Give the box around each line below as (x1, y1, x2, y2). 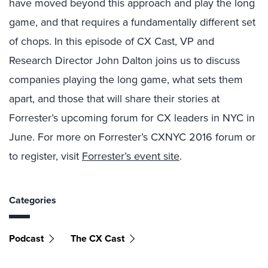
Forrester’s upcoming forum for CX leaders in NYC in (9, 110, 255, 126)
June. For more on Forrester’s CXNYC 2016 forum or (9, 129, 255, 145)
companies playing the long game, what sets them (9, 72, 243, 87)
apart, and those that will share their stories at (9, 91, 220, 106)
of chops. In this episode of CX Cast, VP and (9, 33, 214, 49)
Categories (9, 193, 56, 207)
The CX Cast (71, 232, 124, 245)
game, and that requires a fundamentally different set (9, 14, 255, 30)
